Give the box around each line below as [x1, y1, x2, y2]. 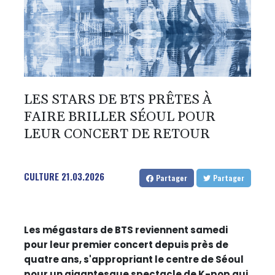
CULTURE [24, 169, 59, 184]
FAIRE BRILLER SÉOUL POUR [24, 109, 215, 126]
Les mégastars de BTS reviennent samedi [24, 223, 228, 237]
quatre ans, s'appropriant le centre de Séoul [24, 253, 244, 266]
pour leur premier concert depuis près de [24, 238, 228, 252]
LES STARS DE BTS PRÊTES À [24, 91, 212, 109]
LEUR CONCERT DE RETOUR [24, 126, 210, 144]
